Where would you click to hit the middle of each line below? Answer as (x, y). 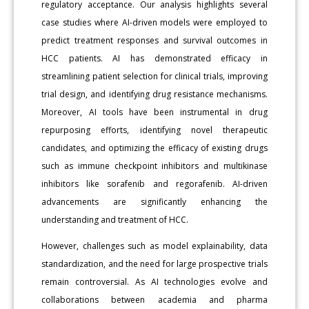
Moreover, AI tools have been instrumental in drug (154, 112)
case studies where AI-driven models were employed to (154, 22)
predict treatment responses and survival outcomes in (154, 40)
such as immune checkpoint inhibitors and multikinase (154, 166)
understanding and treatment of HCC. (115, 219)
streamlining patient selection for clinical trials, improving (154, 76)
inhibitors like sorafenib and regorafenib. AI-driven (154, 183)
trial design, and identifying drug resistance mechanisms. (154, 94)
